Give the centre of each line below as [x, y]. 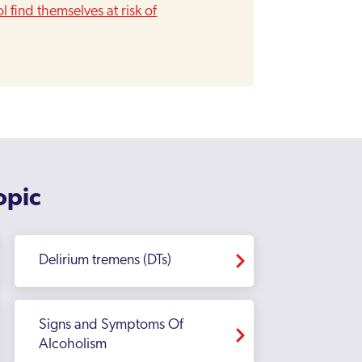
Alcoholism [73, 345]
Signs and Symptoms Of [111, 325]
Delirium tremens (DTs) [105, 261]
